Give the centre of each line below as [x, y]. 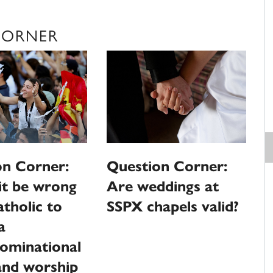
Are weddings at [163, 186]
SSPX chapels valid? [173, 206]
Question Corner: [167, 166]
